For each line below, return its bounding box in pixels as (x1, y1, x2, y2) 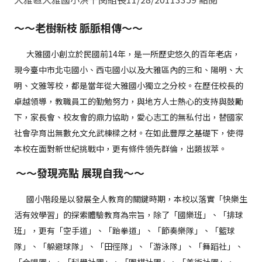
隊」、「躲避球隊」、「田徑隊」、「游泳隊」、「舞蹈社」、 (14, 240, 243, 253)
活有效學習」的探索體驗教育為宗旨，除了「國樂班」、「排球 (14, 209, 243, 221)
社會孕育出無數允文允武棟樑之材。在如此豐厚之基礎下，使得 (14, 127, 243, 139)
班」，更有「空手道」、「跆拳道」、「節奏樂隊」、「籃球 (14, 225, 235, 237)
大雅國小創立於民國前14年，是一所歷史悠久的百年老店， (14, 48, 240, 60)
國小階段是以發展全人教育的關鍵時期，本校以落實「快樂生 (14, 193, 247, 205)
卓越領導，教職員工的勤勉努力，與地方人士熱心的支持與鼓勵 (14, 95, 243, 108)
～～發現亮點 (16, 165, 81, 181)
